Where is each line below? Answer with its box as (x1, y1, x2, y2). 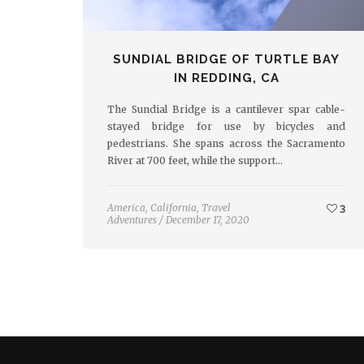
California (150, 201, 197, 214)
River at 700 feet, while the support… (107, 154, 283, 167)
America (107, 201, 145, 214)
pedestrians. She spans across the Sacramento (107, 137, 346, 150)
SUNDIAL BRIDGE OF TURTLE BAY (113, 52, 340, 67)
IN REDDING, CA (173, 71, 279, 86)
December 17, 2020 (166, 214, 249, 227)
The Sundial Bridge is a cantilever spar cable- (107, 103, 346, 116)
